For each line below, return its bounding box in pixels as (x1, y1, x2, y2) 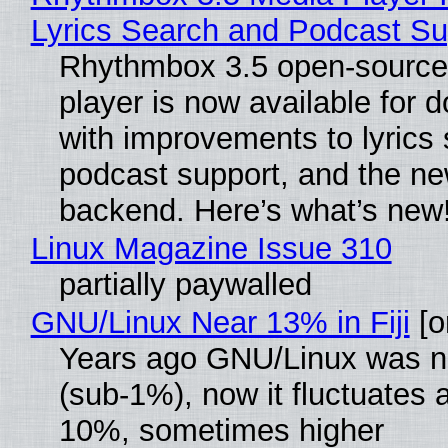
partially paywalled (58, 267, 312, 303)
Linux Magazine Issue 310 (30, 231, 392, 267)
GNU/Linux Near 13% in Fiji (30, 305, 410, 341)
